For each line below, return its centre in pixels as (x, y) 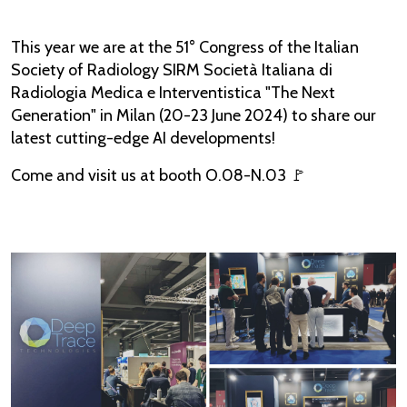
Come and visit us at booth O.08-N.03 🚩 (159, 176)
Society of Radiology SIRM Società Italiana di (172, 70)
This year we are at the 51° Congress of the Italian (185, 48)
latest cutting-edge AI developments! (143, 139)
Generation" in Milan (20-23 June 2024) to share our (194, 116)
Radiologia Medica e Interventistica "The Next (173, 93)
